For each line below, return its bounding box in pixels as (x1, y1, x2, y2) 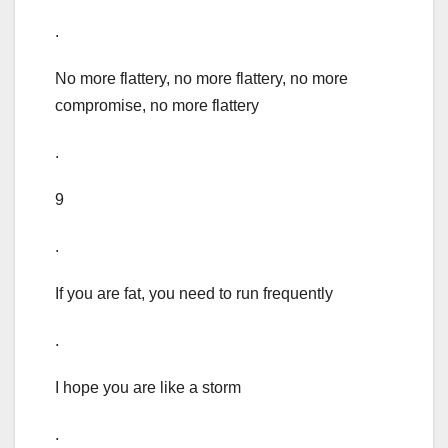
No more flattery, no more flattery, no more (55, 70, 348, 88)
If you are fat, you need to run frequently (55, 285, 333, 303)
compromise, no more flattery (55, 97, 259, 115)
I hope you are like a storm (55, 379, 241, 397)
